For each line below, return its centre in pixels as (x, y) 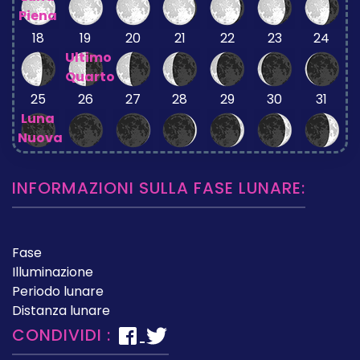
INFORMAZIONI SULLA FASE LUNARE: (159, 188)
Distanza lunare (61, 310)
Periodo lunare (58, 291)
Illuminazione (53, 272)
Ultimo (88, 57)
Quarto (90, 76)
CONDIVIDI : (64, 335)
